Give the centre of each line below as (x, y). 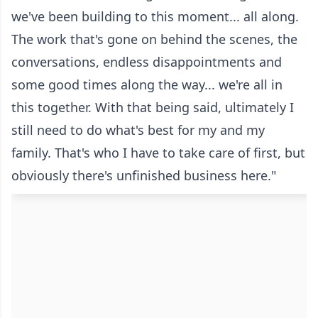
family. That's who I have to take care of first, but (158, 153)
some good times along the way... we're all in (147, 85)
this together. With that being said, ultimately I (153, 108)
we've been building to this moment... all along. (155, 17)
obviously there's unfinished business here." (144, 176)
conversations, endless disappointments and (147, 62)
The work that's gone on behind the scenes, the (154, 39)
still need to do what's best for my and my (138, 130)
